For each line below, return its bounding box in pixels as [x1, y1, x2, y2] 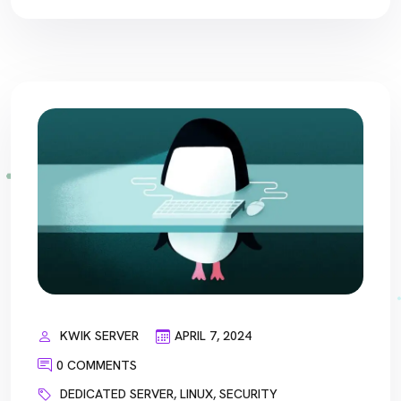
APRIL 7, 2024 [175, 328, 252, 345]
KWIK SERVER [60, 328, 139, 345]
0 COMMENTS [56, 356, 137, 373]
